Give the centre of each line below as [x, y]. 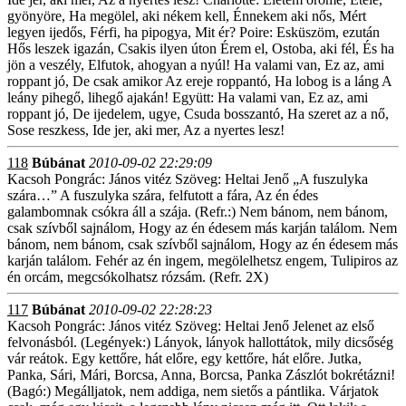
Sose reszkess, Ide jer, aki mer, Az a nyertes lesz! [146, 130]
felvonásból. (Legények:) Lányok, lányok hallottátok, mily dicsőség [200, 342]
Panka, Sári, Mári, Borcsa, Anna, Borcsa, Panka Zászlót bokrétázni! [201, 375]
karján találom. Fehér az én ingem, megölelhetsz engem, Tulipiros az [203, 261]
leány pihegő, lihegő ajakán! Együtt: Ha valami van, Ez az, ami [188, 97]
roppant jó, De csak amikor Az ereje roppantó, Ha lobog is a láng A [199, 81]
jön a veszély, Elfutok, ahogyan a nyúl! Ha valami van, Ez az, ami [196, 65]
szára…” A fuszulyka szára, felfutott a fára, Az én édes [163, 195]
